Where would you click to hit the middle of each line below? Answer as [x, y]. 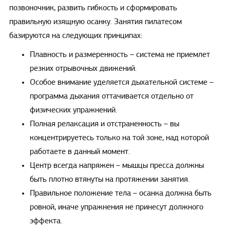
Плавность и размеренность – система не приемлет [120, 55]
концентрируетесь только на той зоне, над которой [119, 138]
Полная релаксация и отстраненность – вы [104, 124]
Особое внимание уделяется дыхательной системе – [121, 82]
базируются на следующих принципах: [75, 36]
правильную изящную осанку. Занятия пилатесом [95, 22]
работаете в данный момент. [80, 152]
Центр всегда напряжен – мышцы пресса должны [117, 166]
